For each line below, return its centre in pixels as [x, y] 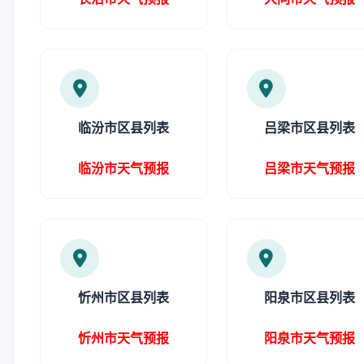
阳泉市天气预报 [310, 338]
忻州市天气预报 [123, 338]
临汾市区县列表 [123, 128]
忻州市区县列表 [123, 297]
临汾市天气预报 [123, 168]
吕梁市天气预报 [310, 168]
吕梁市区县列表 [310, 128]
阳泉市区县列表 [310, 297]
